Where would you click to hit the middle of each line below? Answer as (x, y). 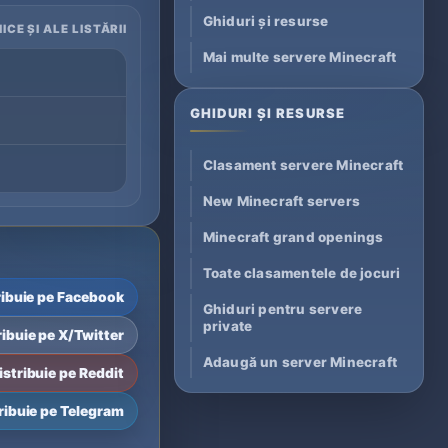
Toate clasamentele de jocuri (301, 273)
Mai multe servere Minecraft (299, 57)
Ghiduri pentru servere (282, 309)
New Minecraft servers (281, 201)
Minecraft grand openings (293, 237)
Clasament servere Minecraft (303, 165)
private (227, 326)
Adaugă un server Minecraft (300, 362)
